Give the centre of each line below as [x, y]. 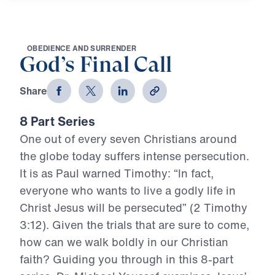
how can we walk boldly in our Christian [124, 242]
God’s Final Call [96, 67]
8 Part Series [57, 122]
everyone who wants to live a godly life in [128, 191]
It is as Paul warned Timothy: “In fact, [117, 173]
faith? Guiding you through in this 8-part [126, 259]
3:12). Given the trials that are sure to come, [134, 225]
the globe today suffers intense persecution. [134, 156]
